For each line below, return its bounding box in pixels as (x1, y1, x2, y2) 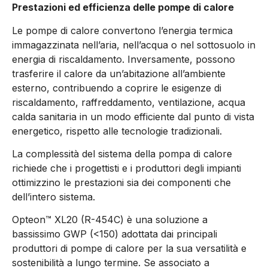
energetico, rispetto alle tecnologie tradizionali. (12, 124, 222, 137)
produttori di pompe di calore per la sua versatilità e (12, 242, 246, 255)
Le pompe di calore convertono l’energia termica (12, 24, 233, 36)
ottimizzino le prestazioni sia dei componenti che (12, 176, 231, 189)
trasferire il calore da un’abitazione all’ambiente (12, 67, 226, 80)
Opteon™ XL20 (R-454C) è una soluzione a (12, 214, 208, 226)
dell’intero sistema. (12, 191, 95, 203)
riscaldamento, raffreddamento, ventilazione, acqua (12, 96, 245, 108)
